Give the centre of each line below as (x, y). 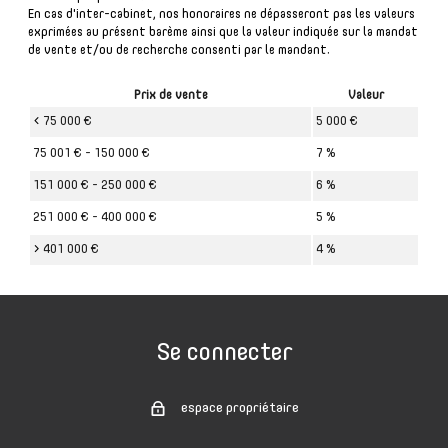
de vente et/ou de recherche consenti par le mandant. (179, 51)
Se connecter (224, 353)
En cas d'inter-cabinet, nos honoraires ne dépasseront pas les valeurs (221, 15)
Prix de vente (170, 96)
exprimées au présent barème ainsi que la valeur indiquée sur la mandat (223, 33)
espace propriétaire (239, 408)
